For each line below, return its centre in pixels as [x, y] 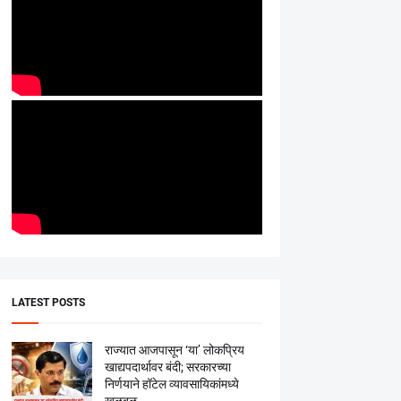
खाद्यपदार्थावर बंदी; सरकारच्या [167, 367]
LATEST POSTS [48, 303]
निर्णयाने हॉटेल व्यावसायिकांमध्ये [171, 384]
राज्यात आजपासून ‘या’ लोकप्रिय [174, 350]
